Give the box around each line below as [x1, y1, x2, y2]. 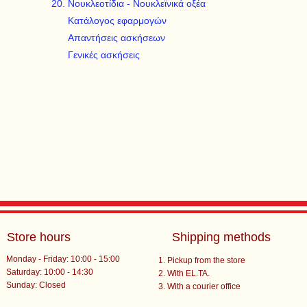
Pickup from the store [167, 256, 245, 265]
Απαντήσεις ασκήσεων [68, 32, 165, 43]
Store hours [7, 230, 71, 244]
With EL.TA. [167, 269, 210, 278]
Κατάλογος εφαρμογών [68, 15, 167, 26]
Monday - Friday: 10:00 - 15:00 [6, 254, 121, 264]
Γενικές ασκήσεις [68, 49, 140, 60]
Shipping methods [171, 230, 271, 244]
